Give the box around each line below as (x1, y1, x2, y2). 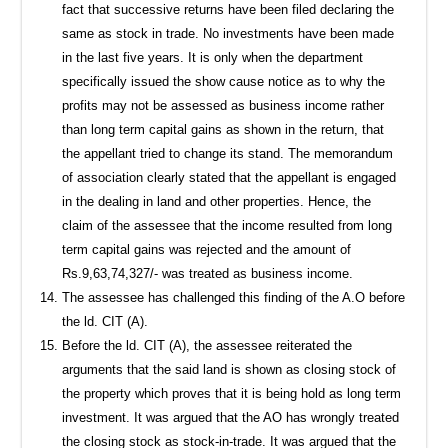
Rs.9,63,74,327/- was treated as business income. (62, 265, 354, 281)
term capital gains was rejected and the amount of (62, 241, 352, 257)
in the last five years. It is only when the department (62, 49, 364, 65)
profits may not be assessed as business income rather (62, 97, 385, 113)
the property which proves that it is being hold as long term (62, 385, 402, 401)
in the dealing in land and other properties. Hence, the (62, 193, 372, 209)
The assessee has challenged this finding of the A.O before (62, 289, 406, 305)
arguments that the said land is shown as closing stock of (62, 361, 397, 377)
